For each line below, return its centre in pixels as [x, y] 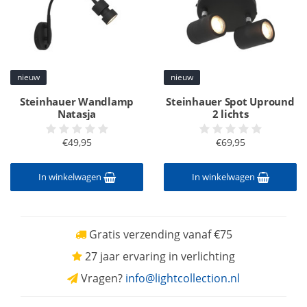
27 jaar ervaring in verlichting [159, 256]
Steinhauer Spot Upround [230, 101]
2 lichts [230, 114]
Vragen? [102, 278]
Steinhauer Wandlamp [77, 101]
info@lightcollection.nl [183, 278]
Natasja [77, 114]
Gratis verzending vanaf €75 [159, 234]
